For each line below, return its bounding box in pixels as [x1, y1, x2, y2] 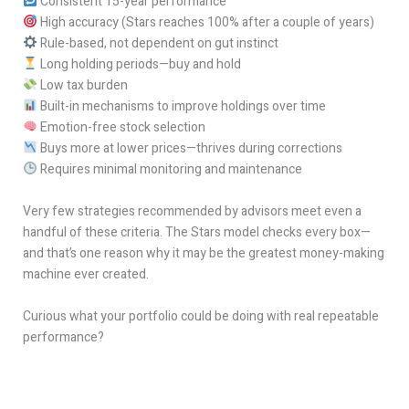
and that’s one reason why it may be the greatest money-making [23, 244, 384, 263]
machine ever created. [23, 265, 149, 284]
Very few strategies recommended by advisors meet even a [23, 202, 362, 221]
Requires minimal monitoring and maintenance [37, 160, 302, 179]
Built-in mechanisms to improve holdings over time [37, 97, 326, 116]
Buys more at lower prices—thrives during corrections [37, 139, 342, 158]
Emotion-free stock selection [37, 118, 205, 137]
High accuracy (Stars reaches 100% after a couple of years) [37, 13, 374, 32]
